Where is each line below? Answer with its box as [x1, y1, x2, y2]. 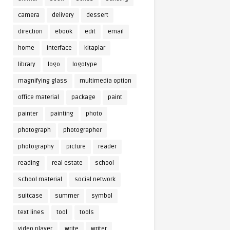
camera [18, 11, 40, 19]
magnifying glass [18, 77, 67, 85]
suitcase [18, 192, 43, 200]
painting [50, 110, 73, 118]
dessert [86, 11, 108, 19]
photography [18, 143, 54, 150]
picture [66, 143, 86, 150]
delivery [52, 11, 74, 19]
